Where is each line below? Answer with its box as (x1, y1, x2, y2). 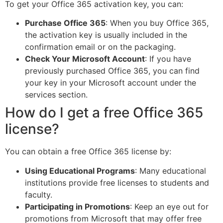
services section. (25, 90, 88, 100)
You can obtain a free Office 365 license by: (5, 146, 171, 157)
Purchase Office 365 (25, 18, 106, 28)
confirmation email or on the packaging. (25, 42, 176, 52)
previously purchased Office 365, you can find (25, 66, 200, 76)
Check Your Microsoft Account (25, 54, 145, 64)
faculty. (25, 189, 52, 200)
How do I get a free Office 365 (5, 104, 203, 121)
